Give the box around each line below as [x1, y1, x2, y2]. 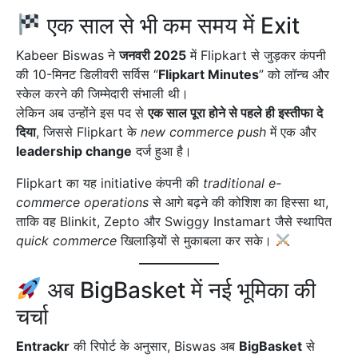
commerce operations [16, 193, 149, 210]
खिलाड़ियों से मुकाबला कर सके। [117, 232, 276, 249]
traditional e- [203, 174, 281, 191]
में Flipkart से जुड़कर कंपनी [186, 46, 326, 63]
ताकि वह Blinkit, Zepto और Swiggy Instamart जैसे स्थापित [16, 213, 332, 229]
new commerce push [141, 123, 266, 140]
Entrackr [16, 337, 70, 354]
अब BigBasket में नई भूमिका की [41, 276, 316, 304]
